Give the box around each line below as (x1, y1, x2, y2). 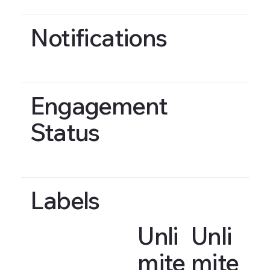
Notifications (30, 22, 167, 52)
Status (30, 116, 99, 147)
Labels (30, 185, 99, 216)
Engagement (30, 90, 168, 121)
